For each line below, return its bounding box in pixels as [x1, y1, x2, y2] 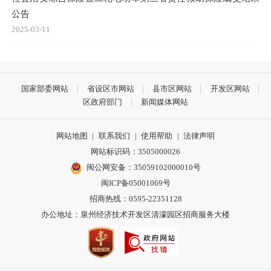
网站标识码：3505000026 [91, 146, 180, 156]
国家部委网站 [21, 84, 69, 94]
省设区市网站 [87, 84, 134, 94]
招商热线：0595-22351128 [89, 194, 182, 203]
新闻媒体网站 [140, 97, 188, 107]
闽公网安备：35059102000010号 [87, 162, 201, 172]
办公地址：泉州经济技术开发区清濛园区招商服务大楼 [41, 209, 230, 219]
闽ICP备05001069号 [100, 178, 171, 188]
